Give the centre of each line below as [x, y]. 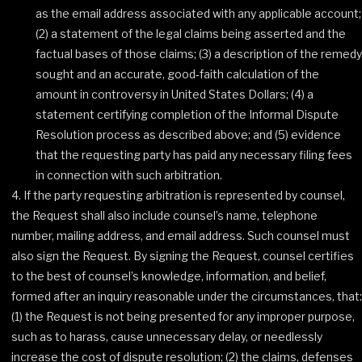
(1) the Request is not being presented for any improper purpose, [183, 316]
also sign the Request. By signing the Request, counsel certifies [183, 256]
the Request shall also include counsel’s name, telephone [164, 215]
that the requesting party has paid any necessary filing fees [194, 155]
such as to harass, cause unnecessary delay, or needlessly [167, 337]
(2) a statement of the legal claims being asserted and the [191, 34]
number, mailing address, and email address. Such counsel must [181, 236]
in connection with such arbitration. [129, 175]
